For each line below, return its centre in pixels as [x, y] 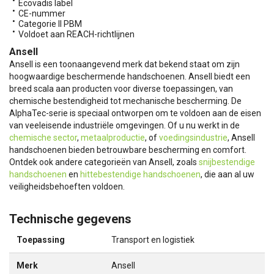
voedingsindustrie [193, 138]
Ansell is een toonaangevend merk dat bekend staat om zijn [124, 64]
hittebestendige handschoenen [140, 174]
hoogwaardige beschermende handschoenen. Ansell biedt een [130, 76]
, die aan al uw [228, 174]
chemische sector [43, 138]
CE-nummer [42, 13]
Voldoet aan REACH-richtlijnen [76, 34]
